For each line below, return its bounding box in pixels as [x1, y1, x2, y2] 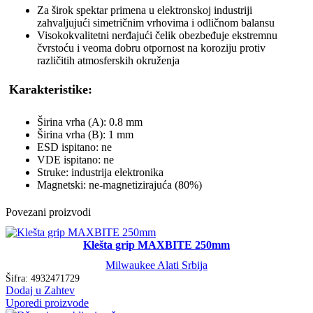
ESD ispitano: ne [37, 140, 112, 153]
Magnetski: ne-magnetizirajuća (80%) [37, 178, 202, 191]
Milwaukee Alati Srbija [105, 259, 208, 272]
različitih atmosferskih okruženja [37, 54, 180, 66]
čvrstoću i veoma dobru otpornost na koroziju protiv [37, 41, 265, 54]
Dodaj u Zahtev [6, 284, 75, 297]
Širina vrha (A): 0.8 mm [37, 115, 143, 128]
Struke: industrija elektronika [37, 166, 163, 178]
